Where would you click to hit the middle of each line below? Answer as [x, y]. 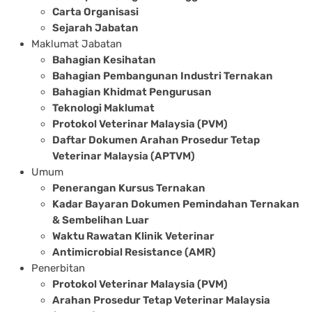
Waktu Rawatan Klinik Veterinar [133, 236]
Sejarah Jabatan [95, 28]
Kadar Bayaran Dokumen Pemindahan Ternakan [176, 204]
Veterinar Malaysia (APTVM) [124, 156]
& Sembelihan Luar [101, 220]
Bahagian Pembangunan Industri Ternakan [163, 76]
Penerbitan [58, 268]
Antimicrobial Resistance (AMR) [134, 252]
